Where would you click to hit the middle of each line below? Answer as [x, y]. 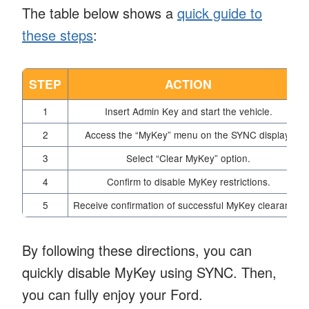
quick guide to [220, 12]
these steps [58, 34]
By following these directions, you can [137, 250]
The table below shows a [100, 12]
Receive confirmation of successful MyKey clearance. [188, 205]
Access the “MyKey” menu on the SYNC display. [188, 134]
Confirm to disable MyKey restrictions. [188, 181]
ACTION [188, 83]
